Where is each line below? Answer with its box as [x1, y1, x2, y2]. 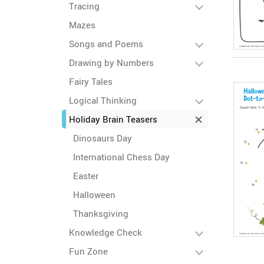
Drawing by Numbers [69, 57, 154, 68]
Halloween [73, 189, 115, 200]
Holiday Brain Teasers [69, 113, 157, 125]
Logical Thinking [69, 94, 137, 106]
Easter [73, 170, 98, 181]
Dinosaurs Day [73, 132, 132, 144]
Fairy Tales [69, 75, 113, 87]
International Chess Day [73, 151, 170, 163]
